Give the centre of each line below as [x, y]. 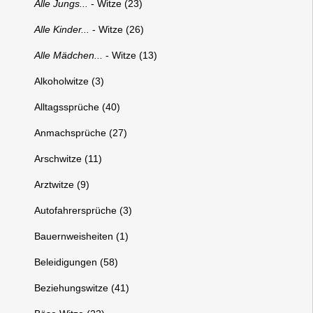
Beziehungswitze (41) [82, 288]
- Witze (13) [130, 55]
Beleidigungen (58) [77, 262]
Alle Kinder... [62, 29]
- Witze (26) [117, 29]
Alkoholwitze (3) [70, 81]
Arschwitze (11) [68, 159]
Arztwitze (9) [62, 184]
